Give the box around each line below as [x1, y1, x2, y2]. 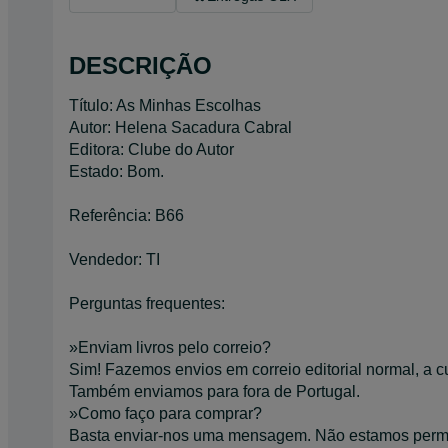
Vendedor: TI [69, 250, 160, 268]
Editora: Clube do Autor [69, 140, 234, 158]
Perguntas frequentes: [69, 294, 225, 312]
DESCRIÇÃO [69, 51, 212, 79]
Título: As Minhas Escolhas [69, 96, 261, 114]
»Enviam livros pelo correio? [69, 338, 271, 356]
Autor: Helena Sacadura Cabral [69, 118, 292, 136]
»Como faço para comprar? [69, 404, 262, 422]
